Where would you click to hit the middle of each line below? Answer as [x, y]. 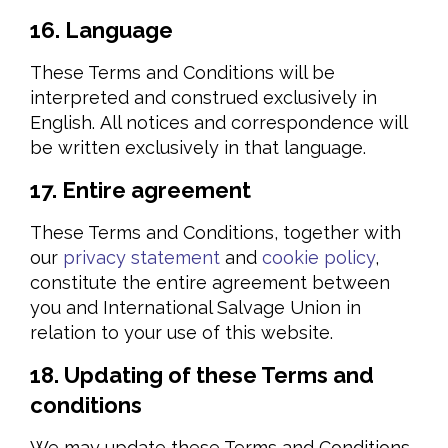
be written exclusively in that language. [198, 147]
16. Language [101, 30]
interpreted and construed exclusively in [203, 97]
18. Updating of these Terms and [202, 375]
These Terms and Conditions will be [182, 72]
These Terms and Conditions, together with [215, 232]
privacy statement [141, 257]
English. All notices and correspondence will [218, 122]
